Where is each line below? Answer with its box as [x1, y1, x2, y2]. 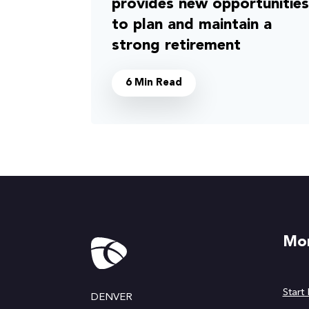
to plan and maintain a [112, 17, 272, 32]
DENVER [91, 292, 132, 303]
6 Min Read [126, 78, 182, 88]
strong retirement [112, 38, 241, 53]
